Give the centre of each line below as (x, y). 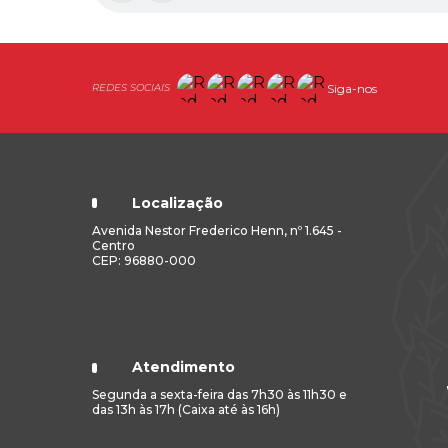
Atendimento (183, 367)
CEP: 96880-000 (144, 260)
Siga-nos (352, 88)
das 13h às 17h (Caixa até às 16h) (186, 410)
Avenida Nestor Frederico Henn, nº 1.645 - (217, 230)
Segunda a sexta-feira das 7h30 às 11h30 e (219, 395)
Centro (113, 245)
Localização (177, 202)
